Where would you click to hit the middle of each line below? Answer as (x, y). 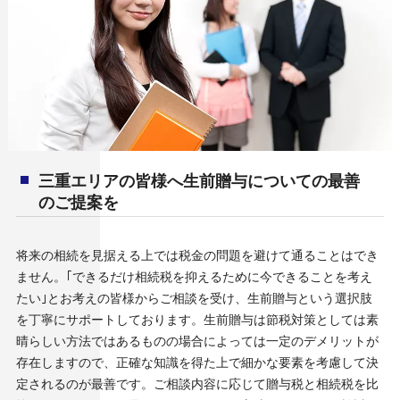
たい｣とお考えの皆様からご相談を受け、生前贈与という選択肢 (194, 297)
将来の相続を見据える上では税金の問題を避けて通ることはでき (197, 254)
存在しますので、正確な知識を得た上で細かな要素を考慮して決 (197, 361)
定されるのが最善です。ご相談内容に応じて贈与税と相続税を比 (197, 383)
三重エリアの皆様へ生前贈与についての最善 (199, 179)
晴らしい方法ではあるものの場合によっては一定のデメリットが (197, 340)
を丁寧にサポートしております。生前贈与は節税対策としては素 (197, 318)
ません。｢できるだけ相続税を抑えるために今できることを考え (194, 275)
